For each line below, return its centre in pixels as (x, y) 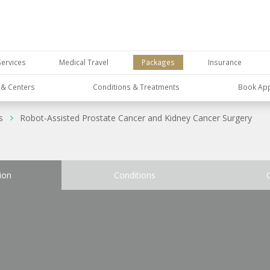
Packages (158, 62)
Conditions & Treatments (137, 86)
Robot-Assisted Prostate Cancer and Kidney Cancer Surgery (136, 118)
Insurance (224, 62)
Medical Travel (84, 62)
